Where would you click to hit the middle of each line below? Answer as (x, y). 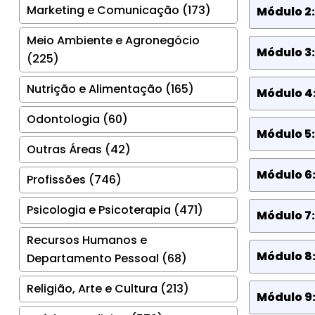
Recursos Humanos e (87, 240)
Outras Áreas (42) (79, 149)
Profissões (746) (74, 179)
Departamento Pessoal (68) (107, 258)
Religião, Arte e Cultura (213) (108, 288)
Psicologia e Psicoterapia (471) (115, 210)
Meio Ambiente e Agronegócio (113, 40)
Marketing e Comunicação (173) (119, 10)
